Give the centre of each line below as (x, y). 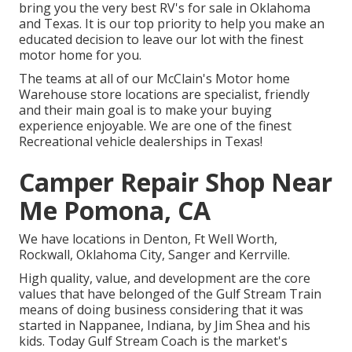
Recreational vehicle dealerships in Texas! (141, 142)
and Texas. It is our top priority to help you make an (172, 24)
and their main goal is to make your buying (145, 110)
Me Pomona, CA (115, 211)
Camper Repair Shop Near (176, 182)
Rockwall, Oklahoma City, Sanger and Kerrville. (154, 255)
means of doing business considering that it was (161, 310)
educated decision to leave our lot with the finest (161, 40)
